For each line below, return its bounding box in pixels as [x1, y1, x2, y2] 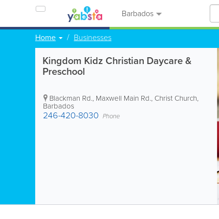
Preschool [43, 64, 85, 79]
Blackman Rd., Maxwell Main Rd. [49, 93, 151, 104]
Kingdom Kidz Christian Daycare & [43, 53, 192, 68]
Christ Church [154, 93, 197, 104]
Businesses [74, 32, 111, 43]
